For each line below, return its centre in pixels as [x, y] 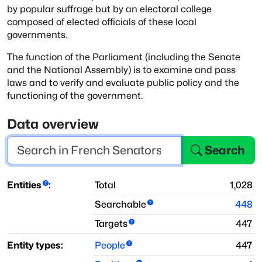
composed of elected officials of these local [102, 22]
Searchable [120, 205]
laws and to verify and [55, 82]
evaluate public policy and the [173, 82]
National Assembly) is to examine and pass [140, 70]
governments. [37, 35]
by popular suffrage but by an [72, 9]
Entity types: [35, 246]
